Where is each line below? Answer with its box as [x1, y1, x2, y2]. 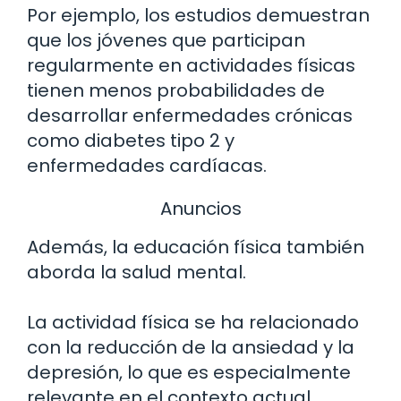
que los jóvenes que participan [27, 27, 305, 53]
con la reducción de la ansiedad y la [27, 335, 354, 361]
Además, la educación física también [27, 235, 364, 260]
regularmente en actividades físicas [27, 52, 355, 78]
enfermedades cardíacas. [27, 152, 267, 178]
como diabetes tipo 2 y [27, 127, 235, 153]
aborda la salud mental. [27, 260, 246, 286]
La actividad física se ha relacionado [27, 310, 359, 336]
